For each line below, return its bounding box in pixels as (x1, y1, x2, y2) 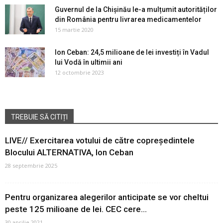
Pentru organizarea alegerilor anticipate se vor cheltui (5, 192, 209, 202)
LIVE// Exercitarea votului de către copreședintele (5, 135, 195, 145)
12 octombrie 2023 (55, 68, 104, 76)
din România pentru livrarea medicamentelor (55, 15, 202, 23)
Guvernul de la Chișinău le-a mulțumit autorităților (55, 5, 217, 13)
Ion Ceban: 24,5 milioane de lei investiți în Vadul (55, 48, 209, 56)
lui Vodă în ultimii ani (55, 58, 122, 66)
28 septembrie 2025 (5, 161, 57, 169)
